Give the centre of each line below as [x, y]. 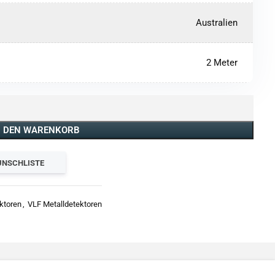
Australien [217, 22]
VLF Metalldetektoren [65, 204]
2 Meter [222, 62]
